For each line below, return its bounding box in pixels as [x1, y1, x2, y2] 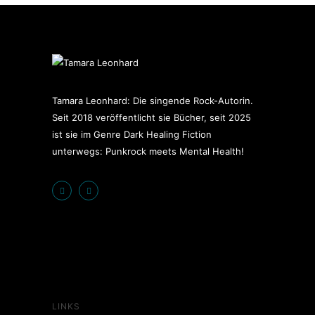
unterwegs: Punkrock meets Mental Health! [52, 146, 244, 157]
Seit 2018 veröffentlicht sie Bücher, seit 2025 [52, 112, 251, 123]
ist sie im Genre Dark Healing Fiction [52, 129, 212, 140]
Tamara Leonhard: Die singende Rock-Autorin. [52, 95, 253, 106]
